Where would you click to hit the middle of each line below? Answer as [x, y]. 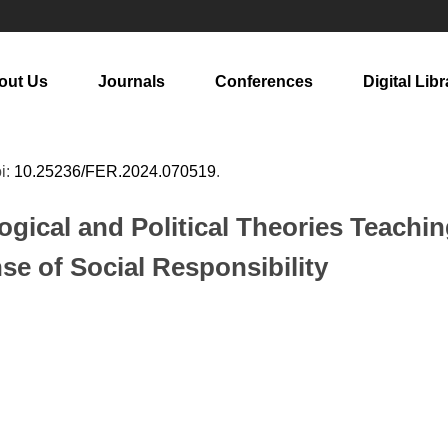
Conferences [264, 81]
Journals [131, 81]
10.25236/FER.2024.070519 [115, 171]
